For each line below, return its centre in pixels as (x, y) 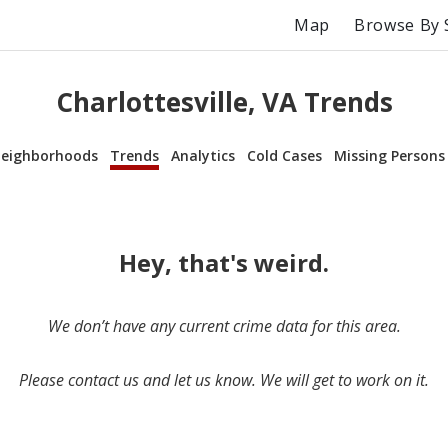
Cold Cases (284, 155)
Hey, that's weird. (224, 262)
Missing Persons (389, 155)
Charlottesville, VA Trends (224, 102)
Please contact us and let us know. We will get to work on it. (224, 379)
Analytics (203, 155)
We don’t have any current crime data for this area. (224, 325)
